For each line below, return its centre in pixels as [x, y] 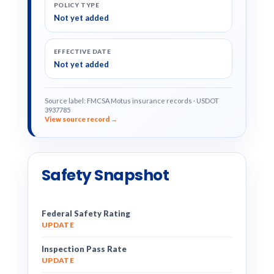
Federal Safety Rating [86, 213]
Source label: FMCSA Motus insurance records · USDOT [131, 101]
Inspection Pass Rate [84, 249]
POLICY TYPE [76, 5]
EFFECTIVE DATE [82, 51]
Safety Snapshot [105, 175]
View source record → [81, 119]
